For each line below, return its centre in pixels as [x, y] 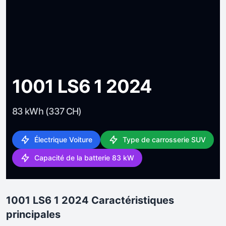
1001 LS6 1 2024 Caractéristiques [90, 200]
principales [33, 214]
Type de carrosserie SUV [164, 139]
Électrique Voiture [63, 139]
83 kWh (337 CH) [47, 111]
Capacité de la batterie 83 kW [84, 157]
